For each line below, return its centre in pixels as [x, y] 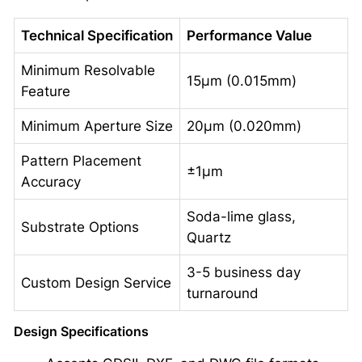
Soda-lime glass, [241, 217]
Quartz [208, 238]
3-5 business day [243, 273]
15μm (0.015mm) [241, 81]
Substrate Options [80, 227]
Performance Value [249, 36]
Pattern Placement [81, 161]
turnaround [222, 294]
